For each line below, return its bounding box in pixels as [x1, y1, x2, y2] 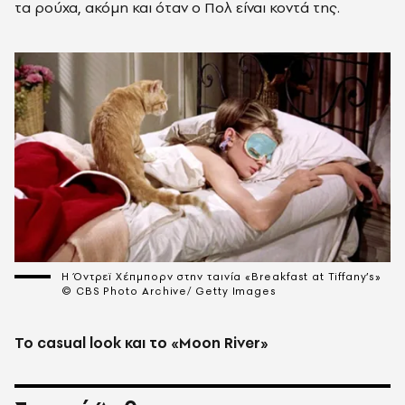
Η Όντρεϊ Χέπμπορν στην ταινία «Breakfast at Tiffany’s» [61, 269, 382, 285]
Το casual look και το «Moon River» [14, 333, 268, 353]
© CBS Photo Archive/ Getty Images [61, 284, 278, 299]
